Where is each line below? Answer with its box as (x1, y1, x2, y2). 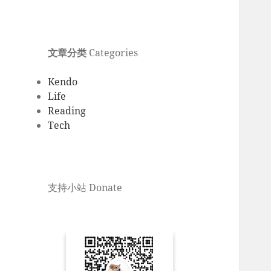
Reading (48, 104, 87, 118)
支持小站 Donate (48, 181, 123, 195)
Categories (87, 46, 139, 60)
